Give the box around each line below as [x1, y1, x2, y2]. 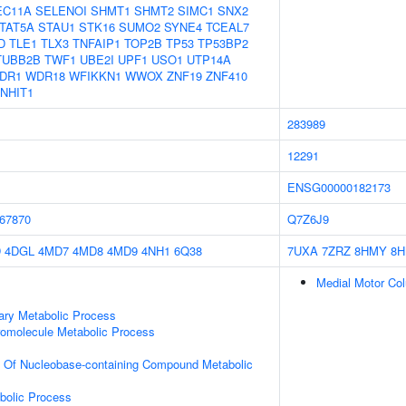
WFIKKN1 [69, 67, 121, 84]
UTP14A [187, 51, 231, 68]
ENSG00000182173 [287, 179, 391, 196]
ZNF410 [206, 67, 247, 84]
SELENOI [35, 2, 87, 19]
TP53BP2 [198, 34, 248, 52]
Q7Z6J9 [287, 210, 329, 227]
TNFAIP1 [72, 34, 121, 52]
